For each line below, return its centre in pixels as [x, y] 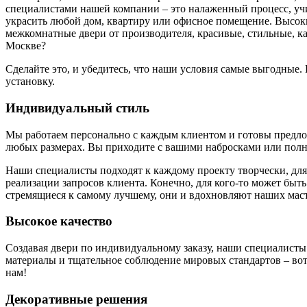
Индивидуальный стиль [77, 108]
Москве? [26, 46]
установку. [30, 82]
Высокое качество [59, 221]
